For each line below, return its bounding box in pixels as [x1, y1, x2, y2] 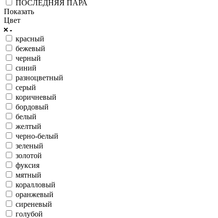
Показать [4, 7, 34, 16]
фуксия [16, 161, 39, 169]
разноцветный [16, 73, 63, 82]
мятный [16, 170, 41, 179]
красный [16, 34, 44, 43]
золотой [16, 151, 42, 160]
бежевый [16, 44, 45, 53]
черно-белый [16, 131, 58, 140]
